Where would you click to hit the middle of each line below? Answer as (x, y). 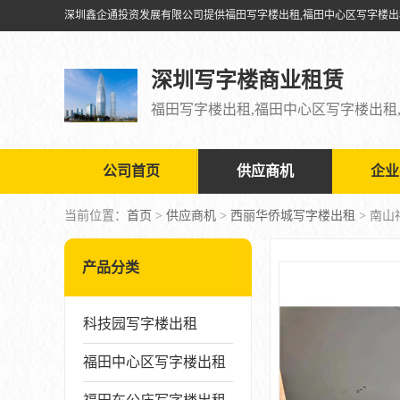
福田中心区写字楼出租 (154, 362)
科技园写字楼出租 (140, 324)
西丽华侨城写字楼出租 (293, 216)
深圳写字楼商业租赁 (247, 80)
